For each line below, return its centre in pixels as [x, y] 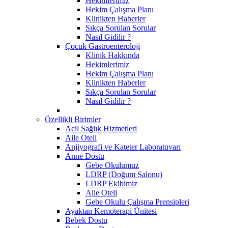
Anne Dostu [85, 156]
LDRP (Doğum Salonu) [124, 174]
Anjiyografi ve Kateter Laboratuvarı [123, 147]
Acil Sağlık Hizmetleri [101, 128]
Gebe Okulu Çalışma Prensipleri [137, 202]
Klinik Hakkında [112, 55]
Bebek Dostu [86, 220]
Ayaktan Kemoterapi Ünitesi [111, 211]
